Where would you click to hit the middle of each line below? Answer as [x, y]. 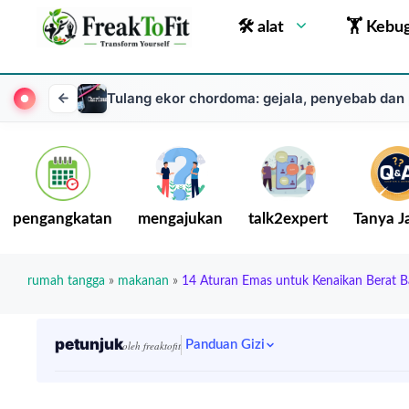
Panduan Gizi [225, 345]
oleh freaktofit [152, 346]
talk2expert [288, 219]
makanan [143, 281]
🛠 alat [261, 27]
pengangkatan [63, 219]
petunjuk [89, 344]
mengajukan [180, 219]
